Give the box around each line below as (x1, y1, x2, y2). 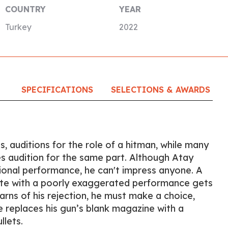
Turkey (5, 22, 32, 32)
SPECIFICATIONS (21, 84, 93, 95)
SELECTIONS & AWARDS (111, 84, 211, 95)
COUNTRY (5, 4, 46, 14)
